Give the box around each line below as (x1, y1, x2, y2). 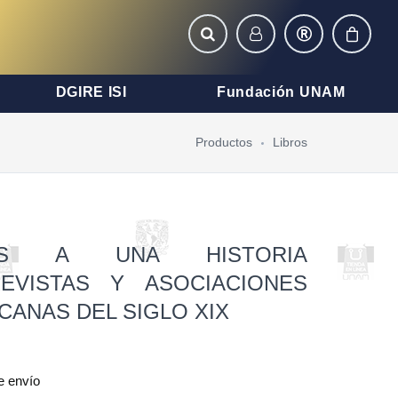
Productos (195, 135, 252, 149)
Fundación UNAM (216, 84, 346, 99)
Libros (273, 135, 307, 149)
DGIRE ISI (55, 84, 127, 99)
